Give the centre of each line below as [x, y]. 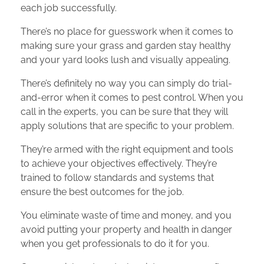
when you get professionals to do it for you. [115, 244]
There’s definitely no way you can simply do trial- [126, 84]
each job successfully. [69, 8]
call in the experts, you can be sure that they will [124, 112]
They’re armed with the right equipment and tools [127, 150]
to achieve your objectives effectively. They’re [119, 164]
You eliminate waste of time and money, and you [126, 216]
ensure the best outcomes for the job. [102, 192]
